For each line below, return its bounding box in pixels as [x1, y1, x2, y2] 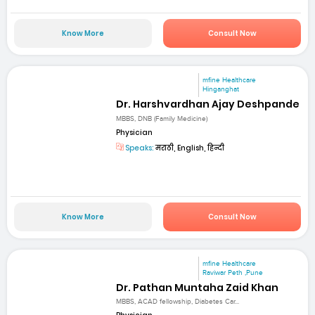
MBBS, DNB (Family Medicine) [116, 114, 208, 123]
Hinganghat [202, 85, 240, 94]
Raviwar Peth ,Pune [202, 268, 264, 277]
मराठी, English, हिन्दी [154, 142, 225, 153]
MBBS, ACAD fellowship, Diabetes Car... [116, 297, 240, 307]
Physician [116, 127, 153, 138]
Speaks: [124, 142, 155, 153]
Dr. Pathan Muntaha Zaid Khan [116, 281, 279, 295]
